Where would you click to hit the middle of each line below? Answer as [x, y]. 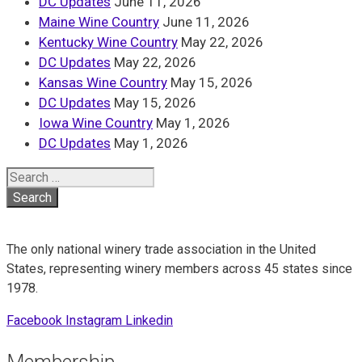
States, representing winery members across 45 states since [179, 269]
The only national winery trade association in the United [161, 250]
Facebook [34, 321]
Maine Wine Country [99, 22]
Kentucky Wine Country [108, 42]
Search [27, 177]
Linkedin [149, 321]
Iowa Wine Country [96, 123]
